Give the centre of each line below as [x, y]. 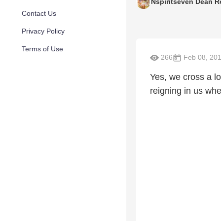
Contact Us [39, 13]
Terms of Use [42, 49]
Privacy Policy [43, 31]
